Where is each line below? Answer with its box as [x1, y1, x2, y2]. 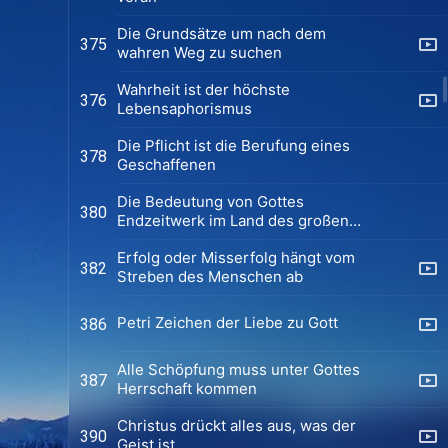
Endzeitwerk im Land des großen [117, 210, 349, 230]
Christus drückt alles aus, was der [117, 415, 356, 435]
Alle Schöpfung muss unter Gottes [117, 359, 360, 379]
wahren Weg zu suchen [117, 42, 282, 62]
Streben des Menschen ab [117, 266, 303, 286]
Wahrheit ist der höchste [117, 79, 290, 99]
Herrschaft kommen [117, 378, 257, 398]
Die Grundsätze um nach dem [117, 23, 326, 43]
